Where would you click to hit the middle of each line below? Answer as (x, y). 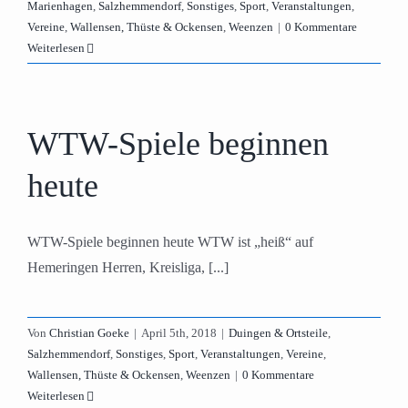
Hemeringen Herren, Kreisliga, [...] (128, 267)
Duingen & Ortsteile (278, 333)
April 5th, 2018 (179, 333)
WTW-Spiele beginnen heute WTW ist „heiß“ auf (170, 242)
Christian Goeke (89, 333)
